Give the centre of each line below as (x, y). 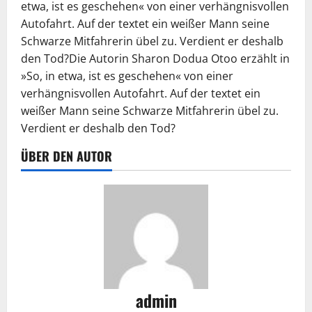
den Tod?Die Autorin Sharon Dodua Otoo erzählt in (155, 59)
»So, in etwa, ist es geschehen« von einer (127, 76)
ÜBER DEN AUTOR (67, 156)
